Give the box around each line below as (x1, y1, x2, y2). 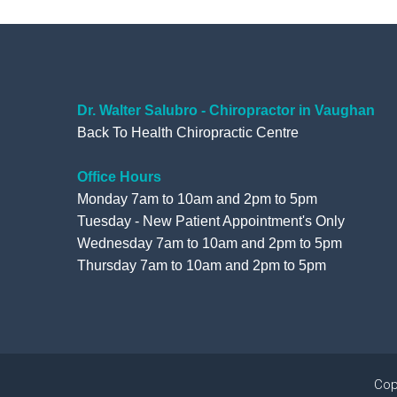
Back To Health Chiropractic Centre (77, 125, 299, 141)
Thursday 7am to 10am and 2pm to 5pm (77, 258, 326, 274)
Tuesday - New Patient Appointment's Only (77, 214, 345, 230)
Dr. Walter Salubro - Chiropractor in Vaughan (77, 103, 375, 119)
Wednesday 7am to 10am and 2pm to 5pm (77, 236, 346, 252)
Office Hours (77, 169, 161, 185)
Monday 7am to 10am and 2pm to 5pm (77, 191, 317, 207)
